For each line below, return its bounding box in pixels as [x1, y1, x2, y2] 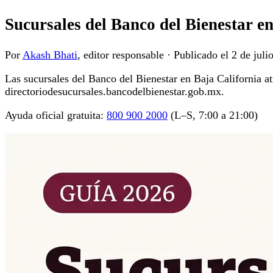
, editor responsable [77, 49, 164, 62]
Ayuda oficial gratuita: [5, 109, 107, 122]
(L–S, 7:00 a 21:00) [171, 109, 258, 122]
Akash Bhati [23, 49, 77, 62]
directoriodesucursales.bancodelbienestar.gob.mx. [5, 85, 224, 98]
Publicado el [174, 49, 232, 62]
